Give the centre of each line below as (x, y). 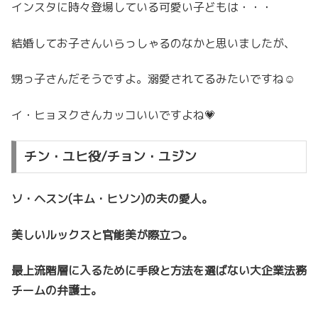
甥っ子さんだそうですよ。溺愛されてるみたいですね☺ (153, 79)
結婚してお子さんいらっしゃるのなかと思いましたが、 (153, 43)
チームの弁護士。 (57, 290)
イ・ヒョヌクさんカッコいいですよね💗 (114, 115)
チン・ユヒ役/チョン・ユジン (110, 156)
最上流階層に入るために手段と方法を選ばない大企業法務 (159, 270)
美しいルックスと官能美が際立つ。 (102, 235)
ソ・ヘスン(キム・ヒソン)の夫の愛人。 (112, 199)
